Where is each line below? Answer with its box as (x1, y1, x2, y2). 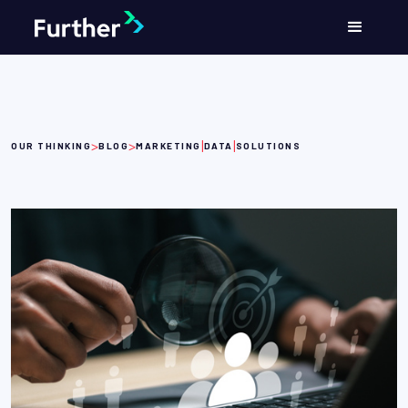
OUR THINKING (11, 140, 91, 151)
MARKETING (136, 140, 201, 151)
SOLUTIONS (235, 140, 301, 151)
